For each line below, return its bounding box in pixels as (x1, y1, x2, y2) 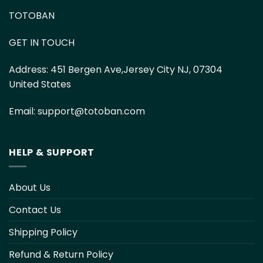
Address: (9, 62, 48, 76)
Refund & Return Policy (9, 248, 113, 262)
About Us (9, 181, 50, 195)
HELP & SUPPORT (9, 145, 95, 159)
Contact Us (9, 203, 61, 217)
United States (9, 77, 71, 91)
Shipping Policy (9, 225, 77, 240)
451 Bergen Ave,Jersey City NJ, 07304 (50, 62, 222, 76)
